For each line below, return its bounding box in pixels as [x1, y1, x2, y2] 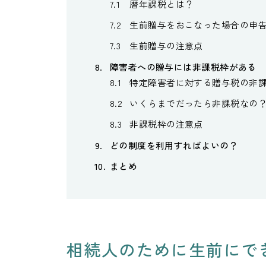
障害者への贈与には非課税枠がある [109, 60, 256, 73]
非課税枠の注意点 [129, 118, 203, 131]
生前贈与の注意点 [129, 39, 203, 52]
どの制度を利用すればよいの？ [109, 138, 239, 151]
